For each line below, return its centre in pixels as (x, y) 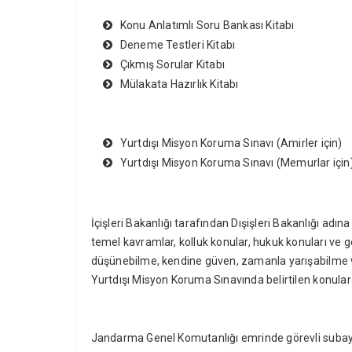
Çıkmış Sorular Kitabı (172, 65)
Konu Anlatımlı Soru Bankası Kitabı (207, 26)
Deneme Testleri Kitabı (178, 45)
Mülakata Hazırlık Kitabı (179, 84)
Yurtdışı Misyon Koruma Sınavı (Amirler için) (231, 143)
